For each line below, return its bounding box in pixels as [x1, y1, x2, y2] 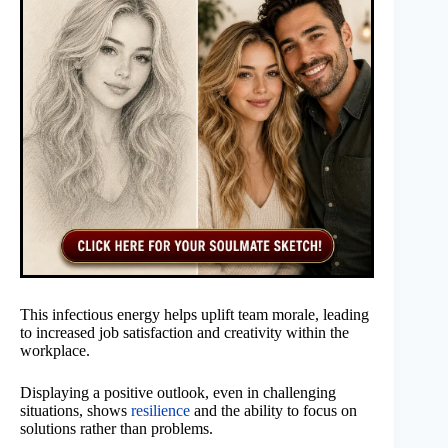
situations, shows [20, 402, 131, 420]
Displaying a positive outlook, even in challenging [20, 384, 336, 402]
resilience [131, 402, 190, 420]
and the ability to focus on [190, 402, 357, 420]
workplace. [20, 342, 90, 360]
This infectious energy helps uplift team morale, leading [20, 306, 369, 324]
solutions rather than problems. [20, 420, 213, 438]
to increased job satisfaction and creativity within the [20, 324, 349, 342]
